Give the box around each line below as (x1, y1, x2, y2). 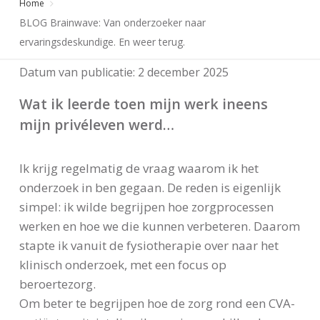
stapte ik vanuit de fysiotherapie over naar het (19, 237, 279, 254)
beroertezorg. (19, 276, 96, 293)
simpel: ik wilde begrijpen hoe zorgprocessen (19, 199, 274, 216)
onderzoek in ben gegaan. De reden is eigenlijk (19, 179, 281, 196)
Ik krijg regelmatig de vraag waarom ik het (19, 160, 259, 177)
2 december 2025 (137, 64, 229, 81)
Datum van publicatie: (19, 64, 138, 81)
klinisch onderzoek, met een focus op (19, 256, 226, 274)
